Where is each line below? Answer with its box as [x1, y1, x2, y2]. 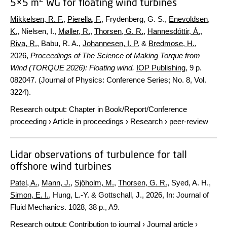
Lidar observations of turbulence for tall [10, 148, 187, 160]
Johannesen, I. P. [83, 39, 139, 48]
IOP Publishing [136, 63, 185, 72]
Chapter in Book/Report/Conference [69, 104, 187, 113]
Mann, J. [42, 178, 70, 187]
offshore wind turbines [10, 160, 111, 172]
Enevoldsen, [169, 14, 210, 23]
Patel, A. [10, 178, 37, 187]
